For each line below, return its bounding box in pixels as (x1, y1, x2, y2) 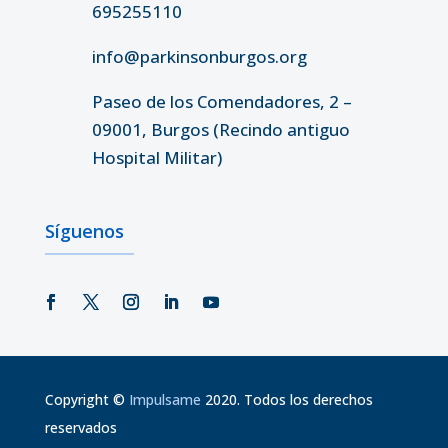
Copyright (44, 389, 113, 409)
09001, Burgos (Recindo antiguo (91, 117, 350, 141)
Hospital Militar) (91, 145, 222, 169)
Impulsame (128, 389, 201, 409)
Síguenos (44, 218, 124, 243)
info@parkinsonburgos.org (91, 44, 307, 68)
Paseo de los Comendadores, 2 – (91, 89, 352, 113)
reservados (44, 417, 117, 437)
